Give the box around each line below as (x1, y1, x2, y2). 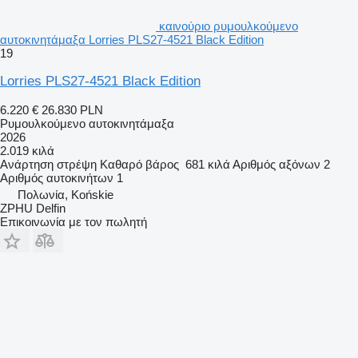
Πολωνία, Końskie (18, 187, 113, 201)
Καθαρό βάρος (100, 157, 179, 171)
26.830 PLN (42, 102, 103, 117)
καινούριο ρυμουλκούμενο (159, 18, 298, 33)
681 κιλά (185, 157, 230, 171)
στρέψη (57, 157, 97, 171)
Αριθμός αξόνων (233, 157, 320, 171)
